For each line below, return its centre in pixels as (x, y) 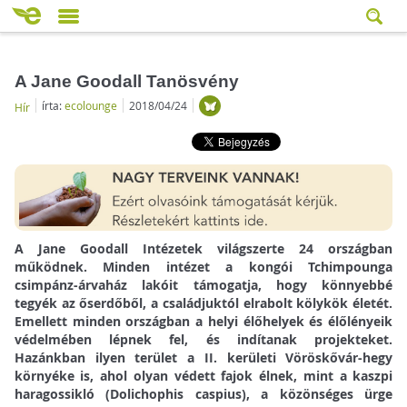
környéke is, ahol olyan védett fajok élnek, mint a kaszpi (203, 376)
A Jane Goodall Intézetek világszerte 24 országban (203, 249)
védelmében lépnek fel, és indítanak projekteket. (203, 340)
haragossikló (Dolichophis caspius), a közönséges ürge (203, 394)
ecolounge (90, 105)
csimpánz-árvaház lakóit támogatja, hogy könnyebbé (203, 285)
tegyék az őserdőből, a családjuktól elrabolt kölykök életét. (203, 303)
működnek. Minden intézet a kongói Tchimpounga (203, 267)
